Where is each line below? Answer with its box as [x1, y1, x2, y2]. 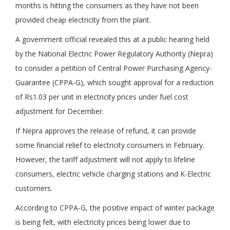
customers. [15, 183, 52, 194]
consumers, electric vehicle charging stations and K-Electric [15, 169, 211, 179]
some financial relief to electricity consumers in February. [15, 140, 204, 150]
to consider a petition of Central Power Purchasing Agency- [15, 63, 212, 73]
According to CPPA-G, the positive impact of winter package [15, 203, 215, 213]
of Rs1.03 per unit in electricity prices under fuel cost [15, 92, 188, 102]
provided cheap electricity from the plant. [15, 15, 151, 25]
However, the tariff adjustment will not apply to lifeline [15, 155, 195, 165]
